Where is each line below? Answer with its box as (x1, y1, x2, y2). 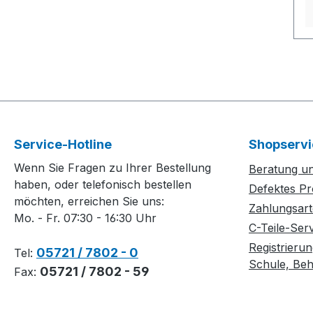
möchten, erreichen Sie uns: (14, 194, 164, 209)
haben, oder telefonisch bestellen (14, 177, 191, 192)
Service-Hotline (14, 137, 112, 152)
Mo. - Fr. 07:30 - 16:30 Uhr (14, 211, 156, 226)
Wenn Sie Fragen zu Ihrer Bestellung (14, 161, 211, 175)
